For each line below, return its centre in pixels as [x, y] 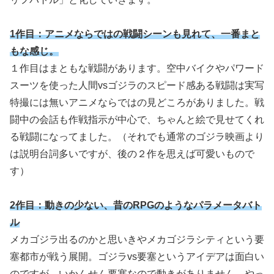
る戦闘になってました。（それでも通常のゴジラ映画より [137, 137]
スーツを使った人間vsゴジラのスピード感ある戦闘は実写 [137, 86]
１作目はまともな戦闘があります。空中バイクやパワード [137, 68]
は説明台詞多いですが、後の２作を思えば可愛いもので [132, 154]
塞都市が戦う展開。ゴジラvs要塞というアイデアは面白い [137, 257]
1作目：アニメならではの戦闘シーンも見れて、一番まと [135, 34]
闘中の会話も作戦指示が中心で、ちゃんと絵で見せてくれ [137, 120]
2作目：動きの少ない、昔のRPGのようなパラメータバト [136, 206]
